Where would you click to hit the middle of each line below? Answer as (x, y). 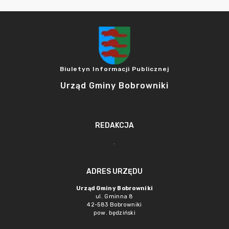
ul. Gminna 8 (114, 197)
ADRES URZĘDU (114, 171)
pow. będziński (114, 213)
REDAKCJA (114, 125)
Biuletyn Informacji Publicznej (114, 69)
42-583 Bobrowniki (114, 205)
